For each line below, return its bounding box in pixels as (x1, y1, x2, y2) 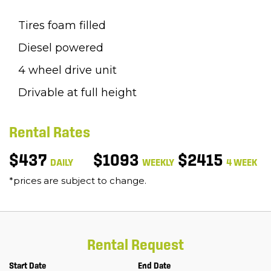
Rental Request (87, 237, 184, 253)
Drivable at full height (18, 86, 137, 100)
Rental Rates (9, 124, 90, 141)
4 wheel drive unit (18, 64, 117, 77)
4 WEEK (226, 157, 257, 168)
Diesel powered (18, 41, 103, 55)
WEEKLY (142, 157, 175, 168)
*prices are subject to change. (9, 175, 146, 187)
